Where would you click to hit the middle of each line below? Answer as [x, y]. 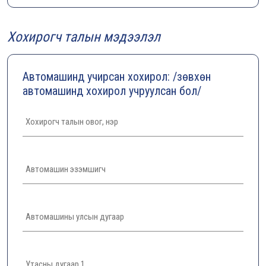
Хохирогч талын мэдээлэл [84, 37]
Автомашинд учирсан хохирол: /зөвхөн [117, 77]
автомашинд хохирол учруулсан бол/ [112, 91]
